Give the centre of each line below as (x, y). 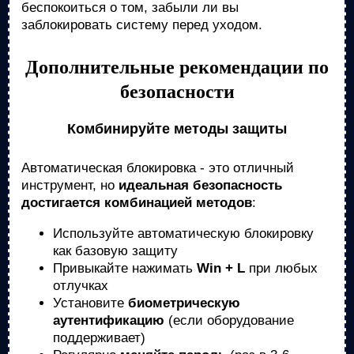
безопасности (177, 92)
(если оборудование (229, 320)
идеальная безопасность (200, 185)
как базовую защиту (115, 251)
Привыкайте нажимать (125, 268)
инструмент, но (70, 185)
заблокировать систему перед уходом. (142, 25)
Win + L (221, 268)
